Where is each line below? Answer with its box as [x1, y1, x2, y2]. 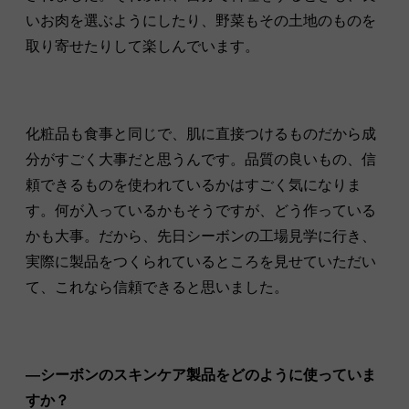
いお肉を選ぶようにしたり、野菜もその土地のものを [26, 12, 376, 28]
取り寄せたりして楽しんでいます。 [26, 37, 259, 54]
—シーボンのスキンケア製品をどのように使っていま [26, 366, 376, 383]
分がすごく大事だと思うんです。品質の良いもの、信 [26, 151, 376, 167]
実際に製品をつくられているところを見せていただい [26, 253, 376, 269]
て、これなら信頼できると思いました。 [26, 278, 288, 295]
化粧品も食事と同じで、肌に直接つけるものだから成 [26, 125, 376, 142]
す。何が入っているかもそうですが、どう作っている [26, 202, 376, 218]
